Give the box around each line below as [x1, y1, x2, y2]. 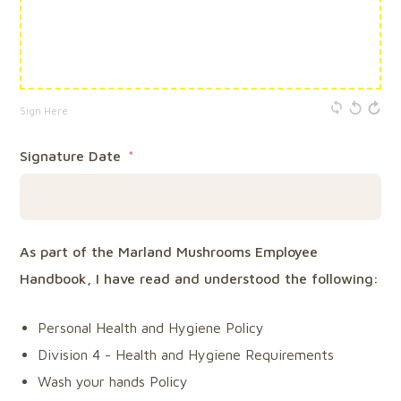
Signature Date [20, 147, 122, 164]
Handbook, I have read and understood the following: [20, 269, 380, 286]
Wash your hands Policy [38, 372, 189, 389]
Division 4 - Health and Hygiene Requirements [38, 346, 335, 363]
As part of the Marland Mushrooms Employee [20, 243, 319, 260]
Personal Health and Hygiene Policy [38, 319, 265, 336]
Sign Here [20, 103, 69, 117]
